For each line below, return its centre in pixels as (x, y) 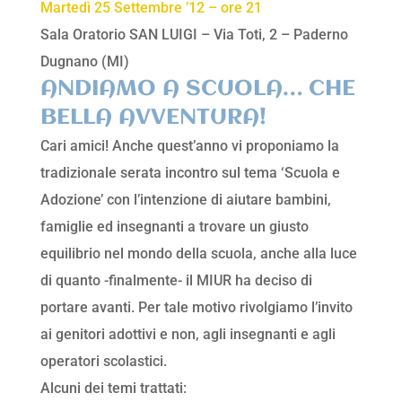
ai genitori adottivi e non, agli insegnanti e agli (188, 335)
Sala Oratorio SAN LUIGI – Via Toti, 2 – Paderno (194, 35)
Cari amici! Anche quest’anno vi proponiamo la (189, 146)
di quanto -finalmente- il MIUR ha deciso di (176, 281)
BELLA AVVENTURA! (153, 118)
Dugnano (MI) (84, 62)
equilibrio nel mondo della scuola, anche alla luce (198, 254)
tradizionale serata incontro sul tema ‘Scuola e (190, 173)
